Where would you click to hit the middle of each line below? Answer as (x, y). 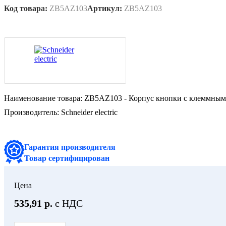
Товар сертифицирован (67, 158)
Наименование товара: (43, 98)
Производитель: (32, 112)
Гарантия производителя (70, 147)
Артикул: (105, 8)
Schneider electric (89, 112)
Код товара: (26, 8)
